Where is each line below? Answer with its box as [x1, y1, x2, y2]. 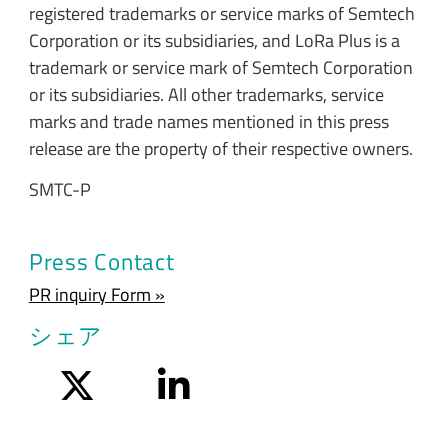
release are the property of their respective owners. [28, 134, 413, 162]
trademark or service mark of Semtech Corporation [28, 53, 413, 81]
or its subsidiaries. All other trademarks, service [28, 80, 384, 108]
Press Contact [28, 243, 175, 279]
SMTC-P [28, 176, 95, 204]
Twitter [93, 367, 147, 395]
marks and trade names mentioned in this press [28, 107, 389, 135]
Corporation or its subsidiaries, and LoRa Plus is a [28, 26, 400, 54]
